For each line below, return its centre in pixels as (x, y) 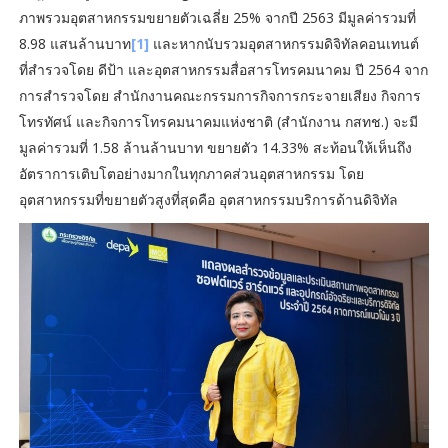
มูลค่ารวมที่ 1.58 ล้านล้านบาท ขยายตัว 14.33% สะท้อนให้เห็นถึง (215, 148)
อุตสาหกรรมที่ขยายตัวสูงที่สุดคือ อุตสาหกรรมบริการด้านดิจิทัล (208, 200)
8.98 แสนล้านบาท (74, 44)
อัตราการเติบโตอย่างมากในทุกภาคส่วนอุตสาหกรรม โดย (191, 174)
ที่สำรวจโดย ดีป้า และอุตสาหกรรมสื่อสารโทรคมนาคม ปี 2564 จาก (223, 70)
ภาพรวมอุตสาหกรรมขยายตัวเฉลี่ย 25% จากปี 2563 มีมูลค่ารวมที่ (217, 18)
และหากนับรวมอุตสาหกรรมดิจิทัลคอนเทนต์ (283, 44)
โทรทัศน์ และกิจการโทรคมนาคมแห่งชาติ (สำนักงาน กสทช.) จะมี (218, 122)
